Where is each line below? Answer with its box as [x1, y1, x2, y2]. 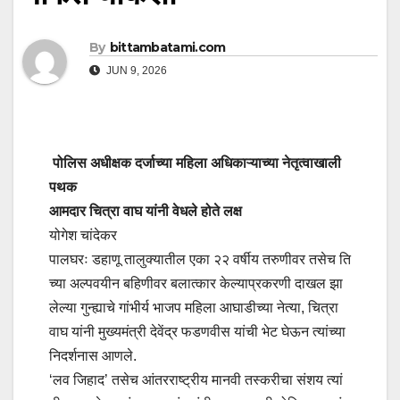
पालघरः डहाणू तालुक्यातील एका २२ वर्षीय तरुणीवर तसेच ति [49, 252, 351, 268]
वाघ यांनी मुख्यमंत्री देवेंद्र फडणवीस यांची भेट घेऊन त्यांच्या [49, 324, 349, 340]
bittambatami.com [109, 39, 226, 56]
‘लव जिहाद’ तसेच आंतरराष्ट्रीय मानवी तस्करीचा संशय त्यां [49, 372, 343, 388]
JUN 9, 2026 [104, 64, 167, 78]
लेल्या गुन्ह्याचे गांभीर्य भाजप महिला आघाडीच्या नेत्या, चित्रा [49, 300, 342, 316]
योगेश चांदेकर [49, 228, 117, 244]
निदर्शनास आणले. [49, 348, 137, 364]
